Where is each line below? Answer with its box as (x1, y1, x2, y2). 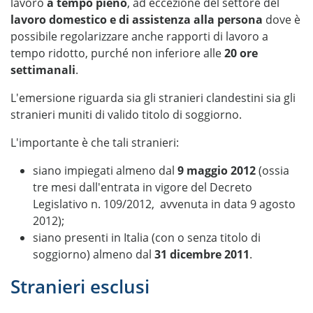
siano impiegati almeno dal (33, 163, 177, 178)
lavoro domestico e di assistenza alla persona (10, 12, 263, 27)
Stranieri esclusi (10, 275, 150, 299)
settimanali (10, 62, 75, 78)
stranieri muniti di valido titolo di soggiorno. (10, 107, 242, 122)
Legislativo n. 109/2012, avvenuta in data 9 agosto (33, 196, 296, 212)
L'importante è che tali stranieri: (10, 135, 179, 150)
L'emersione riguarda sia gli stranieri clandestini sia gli (10, 90, 296, 105)
